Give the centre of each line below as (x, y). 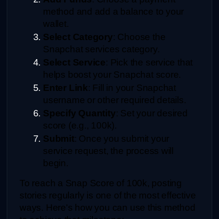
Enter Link (66, 88)
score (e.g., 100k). (80, 125)
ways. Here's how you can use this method (108, 207)
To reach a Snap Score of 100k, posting (101, 183)
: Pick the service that (149, 62)
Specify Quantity (79, 113)
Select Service (75, 62)
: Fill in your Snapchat (132, 88)
